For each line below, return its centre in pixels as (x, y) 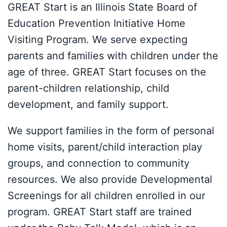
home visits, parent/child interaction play (105, 147)
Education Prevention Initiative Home (97, 23)
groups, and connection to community (99, 163)
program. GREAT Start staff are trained (100, 212)
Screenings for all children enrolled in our (106, 195)
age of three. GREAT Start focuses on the (107, 72)
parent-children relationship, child (88, 88)
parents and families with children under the (113, 55)
